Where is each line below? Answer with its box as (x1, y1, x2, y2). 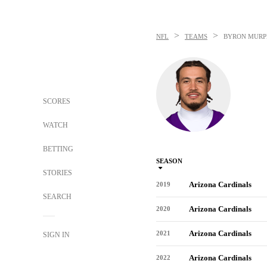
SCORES (43, 97, 70, 105)
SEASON (156, 157, 182, 164)
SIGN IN (43, 231, 70, 239)
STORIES (43, 169, 72, 177)
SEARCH (43, 193, 73, 201)
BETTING (43, 145, 73, 153)
